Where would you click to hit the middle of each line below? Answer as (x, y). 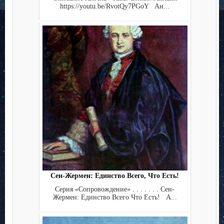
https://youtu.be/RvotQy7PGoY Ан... (115, 6)
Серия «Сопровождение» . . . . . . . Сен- (115, 189)
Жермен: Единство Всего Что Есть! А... (115, 197)
